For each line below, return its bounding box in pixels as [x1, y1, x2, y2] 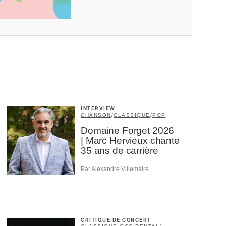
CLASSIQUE [114, 112, 150, 118]
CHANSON [81, 112, 111, 118]
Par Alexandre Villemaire [81, 165, 149, 173]
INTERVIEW [81, 106, 116, 111]
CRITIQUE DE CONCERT [81, 218, 151, 223]
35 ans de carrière [81, 145, 158, 156]
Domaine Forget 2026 [81, 125, 175, 136]
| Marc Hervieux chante [81, 135, 180, 146]
